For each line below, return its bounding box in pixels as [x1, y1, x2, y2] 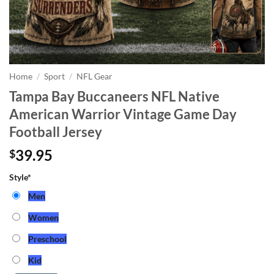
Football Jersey [9, 123, 102, 140]
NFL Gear [76, 72, 113, 81]
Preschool [28, 233, 67, 244]
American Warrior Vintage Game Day [9, 105, 237, 122]
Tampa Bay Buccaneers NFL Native [9, 87, 220, 105]
